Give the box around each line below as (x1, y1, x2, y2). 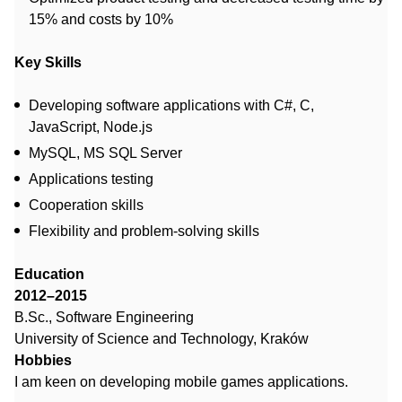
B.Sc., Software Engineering (14, 310, 194, 326)
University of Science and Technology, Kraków (14, 331, 309, 347)
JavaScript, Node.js (29, 119, 153, 135)
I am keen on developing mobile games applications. (14, 374, 348, 390)
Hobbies (14, 353, 72, 369)
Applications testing (29, 171, 153, 188)
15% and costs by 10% (29, 12, 173, 28)
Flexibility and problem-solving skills (29, 223, 263, 240)
